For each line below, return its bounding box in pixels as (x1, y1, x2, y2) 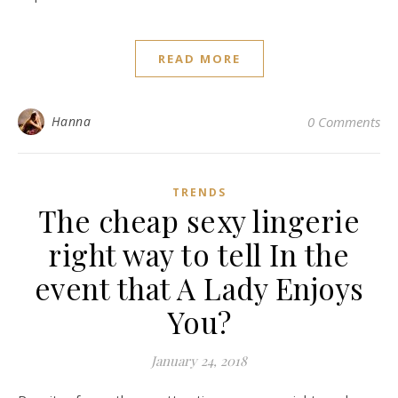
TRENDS (171, 185, 227, 200)
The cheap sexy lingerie (37, 201, 361, 240)
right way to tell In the (49, 235, 349, 274)
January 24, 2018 (151, 352, 247, 370)
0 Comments (307, 113, 380, 131)
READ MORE (157, 51, 241, 67)
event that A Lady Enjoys (34, 268, 364, 307)
